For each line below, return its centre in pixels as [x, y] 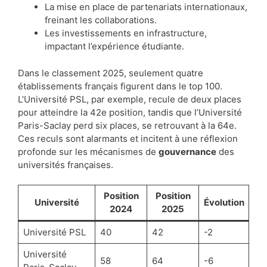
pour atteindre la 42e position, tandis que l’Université [130, 112]
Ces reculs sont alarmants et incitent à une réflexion [128, 138]
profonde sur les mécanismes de [88, 151]
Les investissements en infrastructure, [126, 33]
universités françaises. [66, 164]
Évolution [224, 203]
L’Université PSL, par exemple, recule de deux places [130, 99]
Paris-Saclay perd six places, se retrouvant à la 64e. [127, 125]
